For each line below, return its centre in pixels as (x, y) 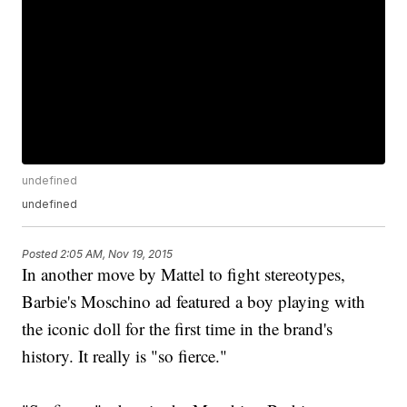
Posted (41, 253)
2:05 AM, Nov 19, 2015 (117, 253)
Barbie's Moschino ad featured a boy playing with (194, 302)
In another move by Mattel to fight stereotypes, (184, 274)
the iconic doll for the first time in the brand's (178, 329)
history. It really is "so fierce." (125, 356)
